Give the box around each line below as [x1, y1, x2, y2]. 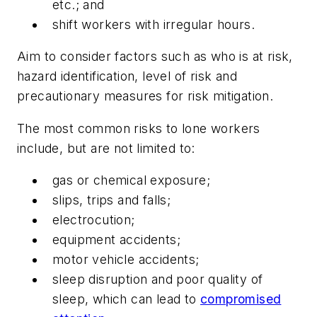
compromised [200, 292, 282, 307]
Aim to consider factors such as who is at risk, [17, 49, 293, 64]
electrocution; [52, 212, 135, 228]
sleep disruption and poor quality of [52, 272, 263, 287]
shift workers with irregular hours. [52, 16, 255, 32]
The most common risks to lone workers [17, 120, 260, 136]
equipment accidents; [52, 232, 180, 248]
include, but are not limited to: [17, 140, 195, 156]
